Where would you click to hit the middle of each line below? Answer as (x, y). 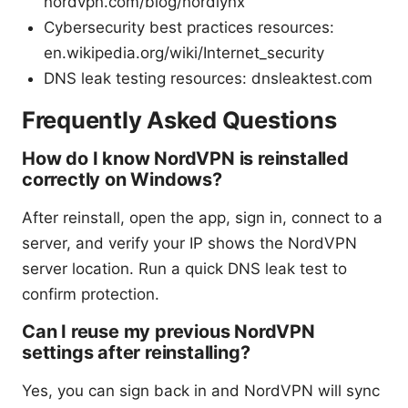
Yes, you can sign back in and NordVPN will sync (201, 391)
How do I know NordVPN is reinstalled (185, 159)
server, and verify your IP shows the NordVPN (189, 244)
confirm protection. (91, 295)
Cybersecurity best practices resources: (189, 28)
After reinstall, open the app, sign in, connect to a (202, 218)
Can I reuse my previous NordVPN (168, 332)
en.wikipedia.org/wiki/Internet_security (184, 53)
